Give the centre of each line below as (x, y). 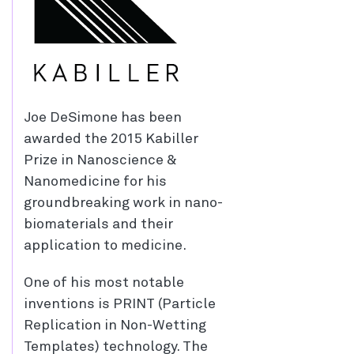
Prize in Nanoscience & (100, 160)
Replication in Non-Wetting (115, 326)
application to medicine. (105, 246)
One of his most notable (104, 283)
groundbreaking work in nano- (123, 203)
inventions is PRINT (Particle (120, 304)
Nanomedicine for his (95, 182)
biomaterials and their (98, 224)
